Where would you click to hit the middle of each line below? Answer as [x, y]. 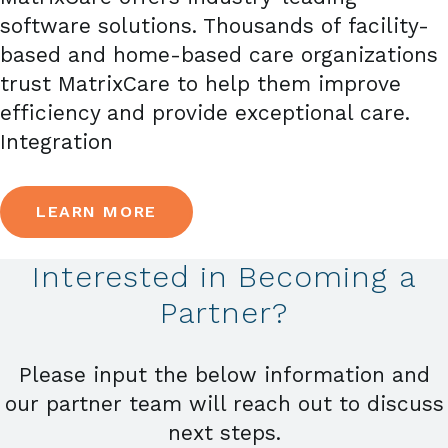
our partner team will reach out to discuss [224, 404]
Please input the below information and [224, 375]
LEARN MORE [96, 211]
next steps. [224, 433]
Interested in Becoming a [224, 276]
